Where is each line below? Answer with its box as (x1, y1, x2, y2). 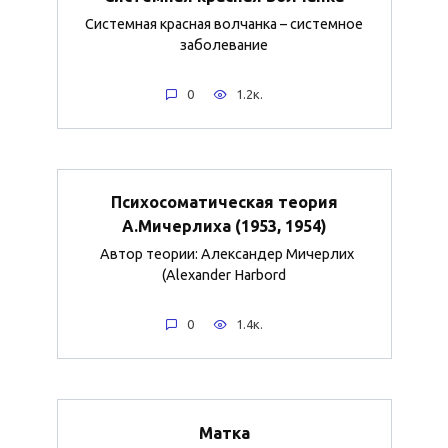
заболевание (180, 37, 268, 54)
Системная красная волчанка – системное (85, 16, 363, 33)
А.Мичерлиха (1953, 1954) (121, 217, 327, 236)
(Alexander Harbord (162, 267, 286, 284)
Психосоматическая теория (110, 193, 338, 212)
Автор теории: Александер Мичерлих (94, 246, 354, 263)
